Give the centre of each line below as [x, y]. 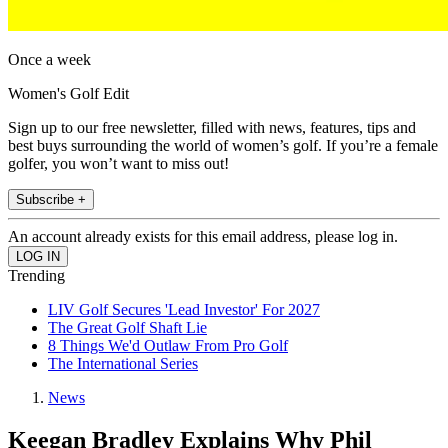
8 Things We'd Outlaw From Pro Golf [168, 346]
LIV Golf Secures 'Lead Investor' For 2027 [184, 310]
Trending [36, 276]
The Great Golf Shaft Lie [127, 328]
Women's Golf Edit [68, 94]
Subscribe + [51, 200]
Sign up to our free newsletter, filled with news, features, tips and [212, 128]
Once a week [49, 60]
